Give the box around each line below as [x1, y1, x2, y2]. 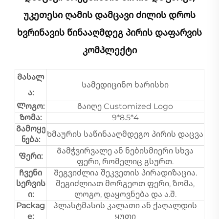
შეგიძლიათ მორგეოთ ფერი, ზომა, [56, 178, 195, 188]
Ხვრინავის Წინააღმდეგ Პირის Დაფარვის [17, 27, 202, 38]
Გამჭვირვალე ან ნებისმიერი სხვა [57, 146, 194, 155]
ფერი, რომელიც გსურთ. [77, 156, 174, 166]
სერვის [16, 178, 45, 188]
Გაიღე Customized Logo [77, 101, 173, 111]
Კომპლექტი [82, 44, 137, 56]
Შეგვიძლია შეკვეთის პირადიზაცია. [53, 168, 197, 177]
